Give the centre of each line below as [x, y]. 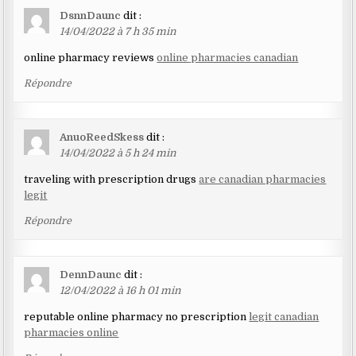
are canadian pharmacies [263, 180]
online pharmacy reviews [91, 58]
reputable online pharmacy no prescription [137, 317]
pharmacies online [72, 333]
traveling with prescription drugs [112, 180]
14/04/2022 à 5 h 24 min [118, 153]
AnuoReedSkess [102, 137]
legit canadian [284, 317]
